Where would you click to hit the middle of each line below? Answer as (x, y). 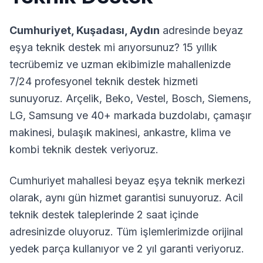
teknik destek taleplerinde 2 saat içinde (104, 215)
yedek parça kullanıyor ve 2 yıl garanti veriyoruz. (127, 249)
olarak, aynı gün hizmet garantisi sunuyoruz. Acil (126, 198)
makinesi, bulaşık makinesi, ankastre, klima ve (120, 132)
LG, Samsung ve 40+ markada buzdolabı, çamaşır (130, 115)
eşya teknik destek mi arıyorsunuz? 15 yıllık (113, 47)
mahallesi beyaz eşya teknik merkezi (155, 181)
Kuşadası (100, 30)
